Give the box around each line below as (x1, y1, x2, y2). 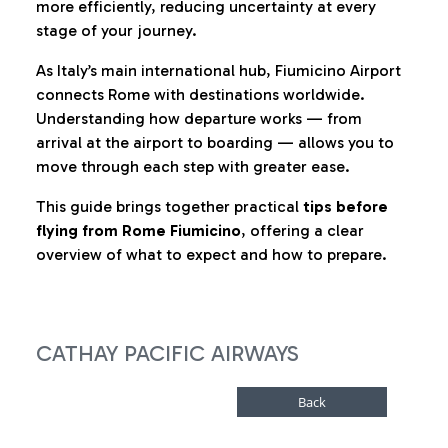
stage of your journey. (36, 21, 197, 40)
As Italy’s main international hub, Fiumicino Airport (36, 61, 401, 80)
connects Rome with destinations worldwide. (36, 85, 365, 104)
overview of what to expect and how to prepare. (36, 245, 387, 264)
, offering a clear (241, 221, 364, 240)
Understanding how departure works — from (36, 109, 362, 128)
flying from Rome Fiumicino (36, 221, 241, 240)
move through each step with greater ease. (36, 157, 350, 176)
